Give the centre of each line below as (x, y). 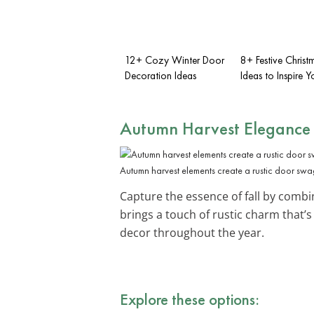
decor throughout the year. (192, 232)
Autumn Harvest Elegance (215, 128)
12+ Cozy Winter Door (175, 60)
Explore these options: (190, 299)
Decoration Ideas (161, 75)
